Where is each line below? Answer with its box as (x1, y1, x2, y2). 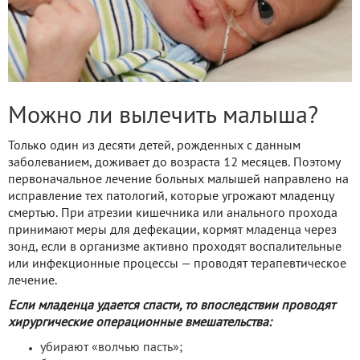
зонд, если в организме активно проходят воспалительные (8, 241, 342, 253)
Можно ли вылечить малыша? (8, 105, 318, 128)
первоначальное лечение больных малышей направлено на (8, 174, 349, 186)
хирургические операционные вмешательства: (8, 317, 272, 329)
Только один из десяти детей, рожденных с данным (8, 140, 301, 152)
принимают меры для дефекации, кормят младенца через (8, 224, 337, 236)
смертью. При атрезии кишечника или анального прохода (8, 207, 337, 219)
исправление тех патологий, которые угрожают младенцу (8, 190, 333, 202)
